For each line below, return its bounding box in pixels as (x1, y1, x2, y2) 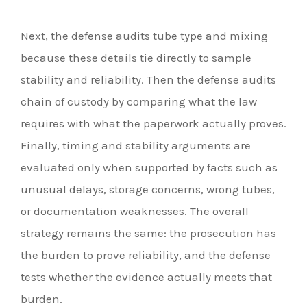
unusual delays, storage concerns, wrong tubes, (21, 182, 275, 196)
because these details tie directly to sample (21, 50, 251, 64)
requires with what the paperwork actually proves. (21, 116, 286, 130)
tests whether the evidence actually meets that (21, 269, 272, 284)
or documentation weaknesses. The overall (21, 204, 249, 218)
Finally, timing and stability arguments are (21, 138, 251, 152)
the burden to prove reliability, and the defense (21, 247, 271, 262)
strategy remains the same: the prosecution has (21, 225, 276, 240)
